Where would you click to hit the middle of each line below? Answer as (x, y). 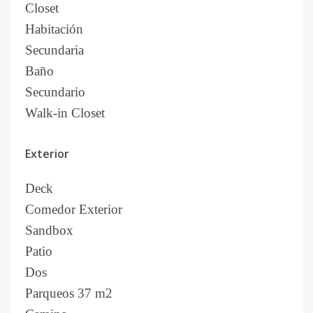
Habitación (54, 29)
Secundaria (54, 50)
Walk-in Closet (65, 113)
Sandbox (49, 230)
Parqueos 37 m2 (69, 293)
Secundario (55, 92)
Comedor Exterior (74, 209)
